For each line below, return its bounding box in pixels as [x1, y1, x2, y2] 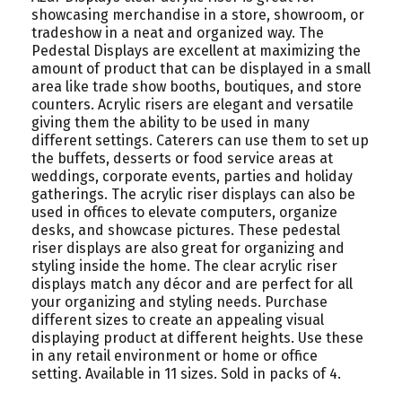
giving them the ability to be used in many [31, 114, 310, 131]
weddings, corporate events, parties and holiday [31, 168, 353, 185]
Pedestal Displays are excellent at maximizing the [31, 42, 361, 59]
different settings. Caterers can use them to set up [31, 132, 369, 149]
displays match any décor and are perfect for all [31, 275, 353, 293]
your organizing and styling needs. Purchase [31, 293, 328, 310]
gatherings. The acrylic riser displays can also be [31, 186, 355, 203]
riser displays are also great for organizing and [31, 240, 345, 257]
